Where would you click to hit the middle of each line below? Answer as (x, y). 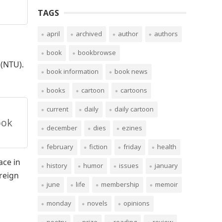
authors (166, 34)
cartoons (134, 90)
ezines (132, 128)
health (167, 147)
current (57, 109)
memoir (166, 184)
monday (59, 203)
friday (132, 147)
